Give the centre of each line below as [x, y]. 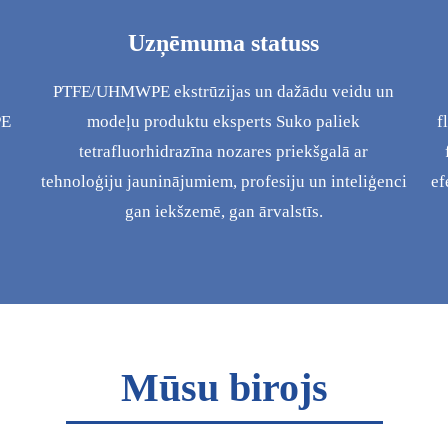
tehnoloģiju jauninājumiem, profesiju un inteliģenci [223, 182]
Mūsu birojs [224, 388]
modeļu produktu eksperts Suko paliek [224, 122]
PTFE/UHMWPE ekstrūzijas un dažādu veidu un [224, 92]
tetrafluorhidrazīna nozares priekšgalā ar [224, 152]
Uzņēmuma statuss [224, 43]
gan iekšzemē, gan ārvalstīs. [223, 212]
